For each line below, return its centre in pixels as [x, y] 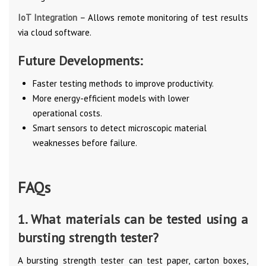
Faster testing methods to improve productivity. [123, 83]
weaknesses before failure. [85, 142]
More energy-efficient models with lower [111, 98]
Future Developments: [80, 60]
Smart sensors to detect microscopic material [120, 128]
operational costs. [67, 113]
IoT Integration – [53, 17]
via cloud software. [55, 32]
